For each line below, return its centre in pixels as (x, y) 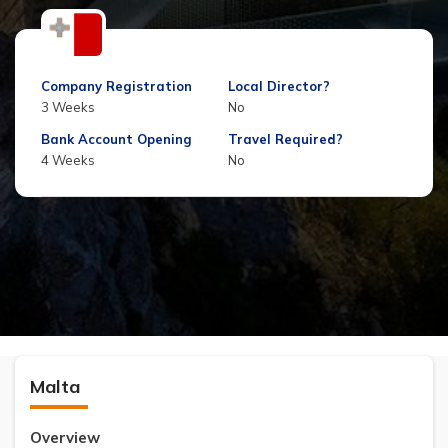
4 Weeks (68, 159)
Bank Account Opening (116, 138)
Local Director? (278, 85)
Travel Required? (285, 138)
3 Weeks (68, 106)
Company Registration (116, 85)
